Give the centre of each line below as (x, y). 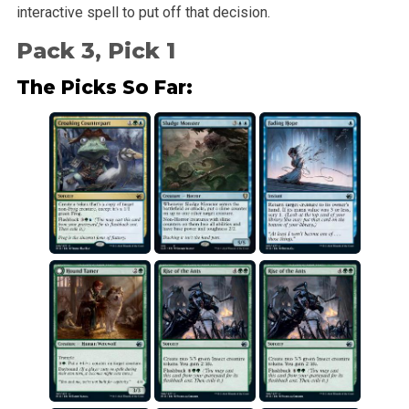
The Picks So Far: (104, 88)
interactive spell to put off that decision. (143, 12)
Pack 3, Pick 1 (95, 50)
